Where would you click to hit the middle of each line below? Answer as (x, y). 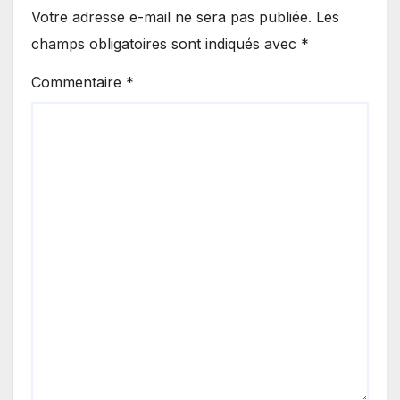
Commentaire (79, 83)
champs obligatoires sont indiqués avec (166, 44)
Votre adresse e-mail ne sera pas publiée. (171, 17)
